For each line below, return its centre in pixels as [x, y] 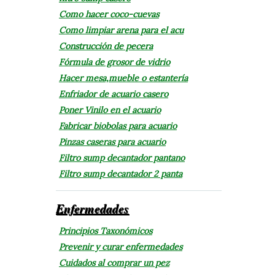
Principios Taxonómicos [105, 230]
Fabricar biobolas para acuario [118, 126]
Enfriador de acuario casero [113, 94]
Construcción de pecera [106, 46]
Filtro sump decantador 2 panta [120, 173]
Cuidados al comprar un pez [114, 262]
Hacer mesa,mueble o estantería [123, 78]
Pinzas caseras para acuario [112, 141]
